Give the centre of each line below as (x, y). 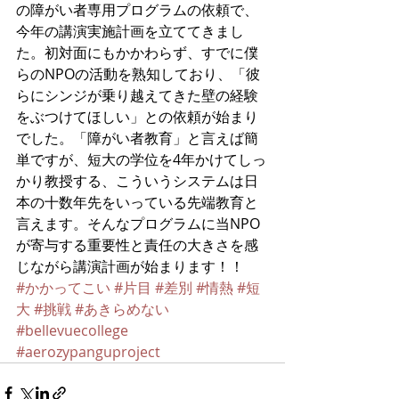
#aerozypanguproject (88, 352)
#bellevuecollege (72, 330)
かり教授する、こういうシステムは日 (137, 181)
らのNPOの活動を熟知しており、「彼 (138, 74)
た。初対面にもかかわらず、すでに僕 (137, 53)
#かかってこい (63, 288)
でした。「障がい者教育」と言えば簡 (137, 138)
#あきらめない (122, 309)
